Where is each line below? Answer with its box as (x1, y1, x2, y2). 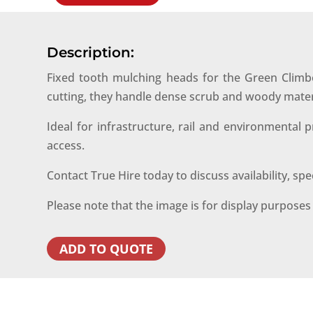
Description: (47, 43, 135, 61)
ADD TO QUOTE (59, 240, 154, 257)
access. (47, 137, 85, 153)
